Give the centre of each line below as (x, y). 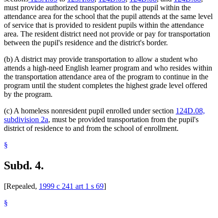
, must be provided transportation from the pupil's (123, 120)
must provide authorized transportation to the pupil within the (97, 8)
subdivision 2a (26, 120)
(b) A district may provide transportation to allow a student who (101, 59)
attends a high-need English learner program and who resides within (108, 68)
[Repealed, (21, 186)
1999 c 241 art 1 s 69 (71, 186)
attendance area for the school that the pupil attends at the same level (108, 17)
